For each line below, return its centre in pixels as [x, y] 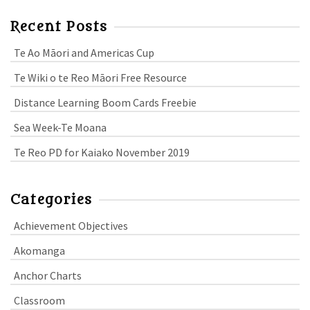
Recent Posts [59, 27]
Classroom [39, 300]
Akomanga [39, 250]
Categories [51, 200]
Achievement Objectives [71, 225]
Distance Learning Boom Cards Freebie [105, 102]
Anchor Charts [48, 275]
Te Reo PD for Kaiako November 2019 [102, 152]
